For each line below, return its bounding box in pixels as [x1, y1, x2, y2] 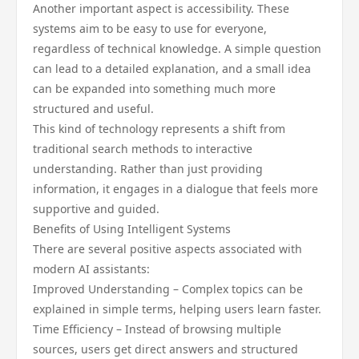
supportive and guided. [33, 201, 159, 216]
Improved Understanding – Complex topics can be [33, 281, 303, 296]
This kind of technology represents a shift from [33, 121, 285, 136]
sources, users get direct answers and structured [33, 341, 298, 357]
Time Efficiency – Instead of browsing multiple [33, 321, 281, 337]
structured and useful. [33, 101, 154, 116]
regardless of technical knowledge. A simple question [33, 41, 321, 56]
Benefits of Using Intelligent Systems [33, 221, 231, 236]
